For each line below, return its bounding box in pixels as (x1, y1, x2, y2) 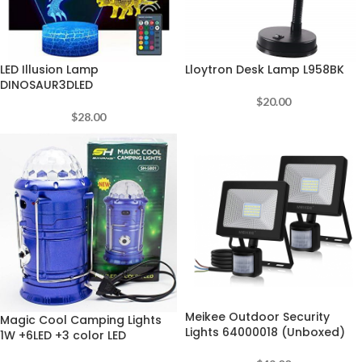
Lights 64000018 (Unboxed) (185, 324, 345, 340)
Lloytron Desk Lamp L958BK (185, 61, 344, 78)
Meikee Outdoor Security (185, 309, 330, 325)
